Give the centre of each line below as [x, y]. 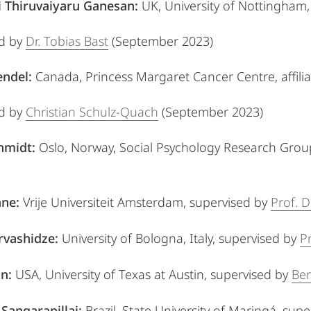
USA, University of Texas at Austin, [111, 274]
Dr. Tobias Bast [67, 41]
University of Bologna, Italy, [138, 238]
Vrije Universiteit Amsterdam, [104, 202]
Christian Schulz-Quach [92, 112]
